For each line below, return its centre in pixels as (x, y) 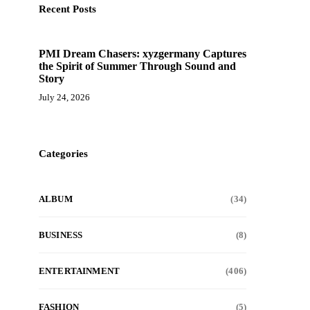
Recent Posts (67, 9)
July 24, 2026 (64, 97)
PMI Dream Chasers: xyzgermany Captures (143, 54)
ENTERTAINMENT (80, 271)
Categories (63, 154)
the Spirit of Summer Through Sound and (137, 66)
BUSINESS (61, 235)
